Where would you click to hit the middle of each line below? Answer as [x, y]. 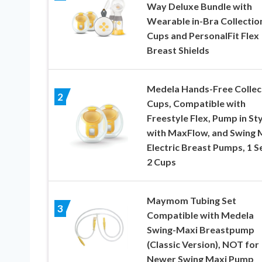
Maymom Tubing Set [191, 200]
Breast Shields [178, 50]
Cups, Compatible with [196, 103]
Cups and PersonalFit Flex [203, 35]
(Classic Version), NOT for [203, 244]
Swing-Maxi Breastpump [200, 229]
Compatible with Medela [200, 215]
